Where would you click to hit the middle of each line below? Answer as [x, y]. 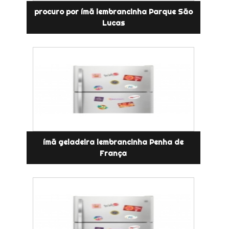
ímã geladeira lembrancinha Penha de [113, 142]
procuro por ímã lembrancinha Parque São [113, 12]
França [113, 153]
